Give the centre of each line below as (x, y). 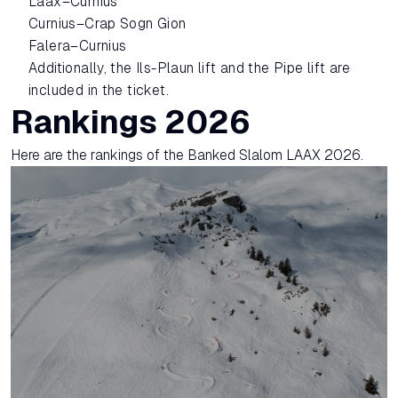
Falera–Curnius (78, 45)
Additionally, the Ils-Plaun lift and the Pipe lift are (190, 68)
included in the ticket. (99, 90)
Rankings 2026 (131, 122)
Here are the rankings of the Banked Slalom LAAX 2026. (187, 155)
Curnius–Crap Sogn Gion (107, 23)
